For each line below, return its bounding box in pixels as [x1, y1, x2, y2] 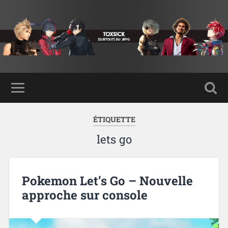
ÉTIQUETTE [93, 114, 135, 124]
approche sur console [21, 186, 148, 203]
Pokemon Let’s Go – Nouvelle [21, 172, 193, 189]
